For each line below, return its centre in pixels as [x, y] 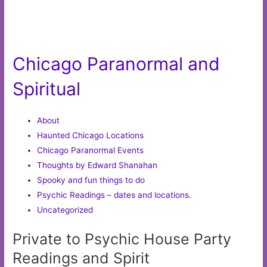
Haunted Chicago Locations [91, 135]
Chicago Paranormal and [117, 63]
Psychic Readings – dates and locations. [114, 195]
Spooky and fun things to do [91, 180]
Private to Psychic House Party [122, 239]
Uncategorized [65, 209]
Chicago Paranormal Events [91, 150]
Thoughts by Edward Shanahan [97, 165]
